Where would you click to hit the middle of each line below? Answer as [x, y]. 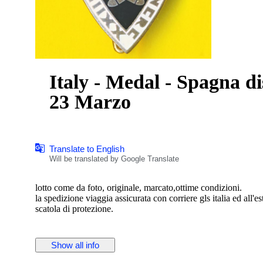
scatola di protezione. [74, 208]
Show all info [75, 245]
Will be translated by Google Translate [114, 159]
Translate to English [87, 149]
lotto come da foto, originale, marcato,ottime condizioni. [139, 187]
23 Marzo [90, 102]
